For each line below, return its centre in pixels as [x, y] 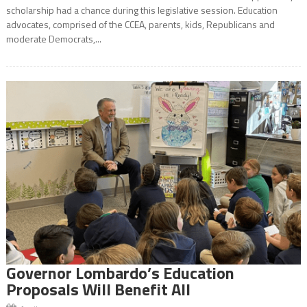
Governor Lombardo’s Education [120, 273]
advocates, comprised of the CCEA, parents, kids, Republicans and [140, 24]
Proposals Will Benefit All [98, 290]
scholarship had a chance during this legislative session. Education [142, 10]
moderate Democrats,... [53, 38]
